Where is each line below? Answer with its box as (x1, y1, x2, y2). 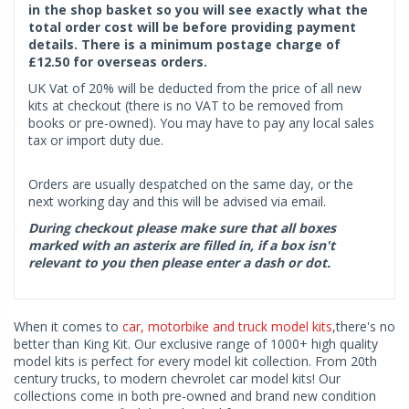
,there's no (332, 318, 395, 336)
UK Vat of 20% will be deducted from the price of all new (28, 79, 362, 98)
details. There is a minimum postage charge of (28, 36, 341, 54)
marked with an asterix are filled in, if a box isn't (28, 236, 335, 255)
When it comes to (14, 318, 122, 336)
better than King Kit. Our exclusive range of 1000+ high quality (14, 335, 378, 353)
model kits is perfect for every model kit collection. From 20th (14, 352, 377, 371)
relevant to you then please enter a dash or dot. (28, 254, 330, 272)
